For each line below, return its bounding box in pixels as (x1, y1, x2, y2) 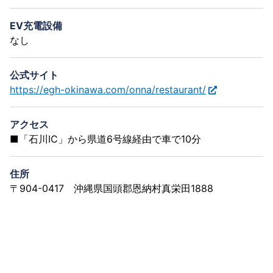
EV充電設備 (10, 19, 62, 32)
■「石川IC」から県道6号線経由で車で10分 (10, 132, 201, 145)
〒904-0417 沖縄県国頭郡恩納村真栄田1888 (10, 182, 213, 194)
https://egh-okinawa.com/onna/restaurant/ (10, 83, 206, 96)
